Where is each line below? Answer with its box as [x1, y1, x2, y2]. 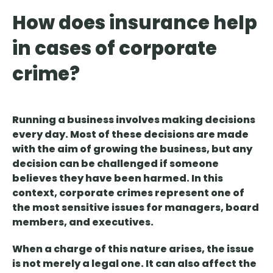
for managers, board [144, 200, 259, 215]
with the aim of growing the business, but [12, 142, 232, 157]
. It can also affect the [141, 257, 257, 271]
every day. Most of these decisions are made [12, 127, 249, 142]
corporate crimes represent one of [59, 186, 244, 200]
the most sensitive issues [12, 200, 144, 215]
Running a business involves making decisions [12, 113, 255, 127]
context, [12, 186, 59, 200]
